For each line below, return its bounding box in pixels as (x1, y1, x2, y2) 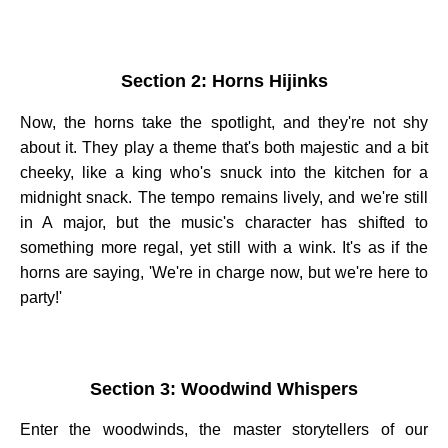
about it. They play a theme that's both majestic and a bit (20, 138, 428, 156)
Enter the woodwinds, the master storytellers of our (20, 421, 428, 439)
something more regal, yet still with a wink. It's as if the (20, 238, 428, 256)
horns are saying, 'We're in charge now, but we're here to (20, 263, 428, 281)
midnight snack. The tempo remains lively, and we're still (20, 188, 428, 206)
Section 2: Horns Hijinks (120, 71, 328, 92)
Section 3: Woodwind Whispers (90, 378, 358, 399)
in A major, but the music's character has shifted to (20, 213, 428, 231)
